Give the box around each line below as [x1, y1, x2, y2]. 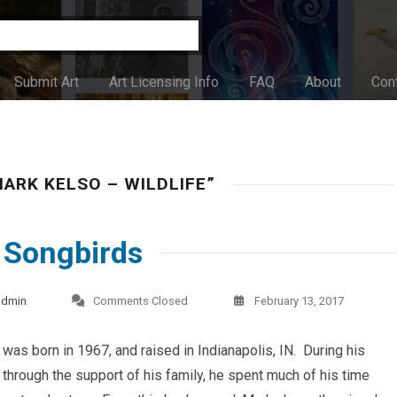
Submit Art [14, 74, 79, 90]
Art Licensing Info [109, 74, 219, 90]
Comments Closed [93, 294, 188, 307]
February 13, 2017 [254, 294, 344, 307]
